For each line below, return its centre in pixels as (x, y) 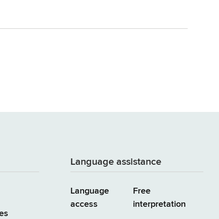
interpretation (159, 204)
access (84, 204)
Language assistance (116, 162)
